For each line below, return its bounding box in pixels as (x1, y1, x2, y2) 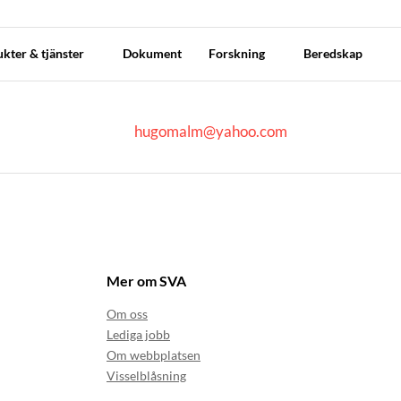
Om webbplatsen (107, 347, 200, 363)
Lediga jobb (107, 327, 170, 343)
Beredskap (303, 46, 365, 61)
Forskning (208, 46, 268, 61)
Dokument (122, 46, 182, 61)
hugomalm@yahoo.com (131, 122, 287, 141)
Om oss (107, 306, 148, 322)
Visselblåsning (107, 368, 186, 384)
